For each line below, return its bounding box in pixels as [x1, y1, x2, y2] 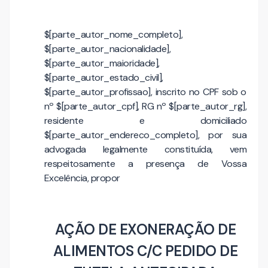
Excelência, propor [44, 172, 120, 184]
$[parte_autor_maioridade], [44, 57, 160, 69]
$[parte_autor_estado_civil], [44, 71, 163, 84]
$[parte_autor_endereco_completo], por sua [44, 129, 246, 141]
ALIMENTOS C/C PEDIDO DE [53, 242, 238, 260]
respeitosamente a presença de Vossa [44, 157, 246, 170]
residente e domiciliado [44, 114, 246, 127]
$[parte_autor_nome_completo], [44, 28, 183, 41]
